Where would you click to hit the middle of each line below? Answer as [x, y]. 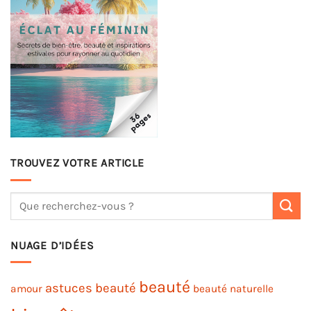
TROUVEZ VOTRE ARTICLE [77, 163]
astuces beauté [91, 288]
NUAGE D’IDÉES [52, 245]
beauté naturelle [233, 289]
